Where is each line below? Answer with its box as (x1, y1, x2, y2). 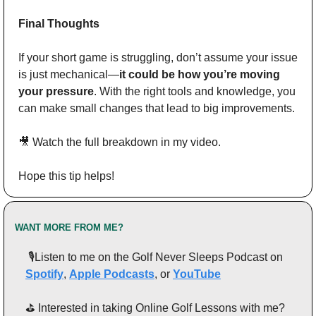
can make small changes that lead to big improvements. (18, 102, 295, 114)
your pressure (18, 85, 94, 97)
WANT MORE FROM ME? (15, 221, 123, 233)
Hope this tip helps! (18, 169, 114, 182)
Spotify (25, 267, 63, 280)
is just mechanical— (18, 68, 119, 80)
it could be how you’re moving (119, 68, 280, 80)
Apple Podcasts (69, 267, 154, 280)
